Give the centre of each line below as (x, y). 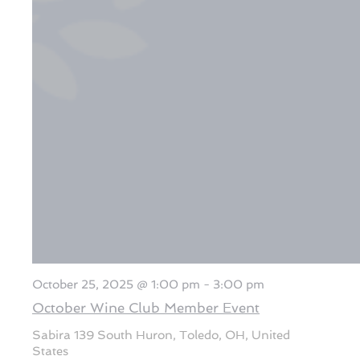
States (50, 351)
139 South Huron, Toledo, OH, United (182, 335)
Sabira (53, 335)
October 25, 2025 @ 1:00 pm (116, 284)
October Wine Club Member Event (146, 308)
